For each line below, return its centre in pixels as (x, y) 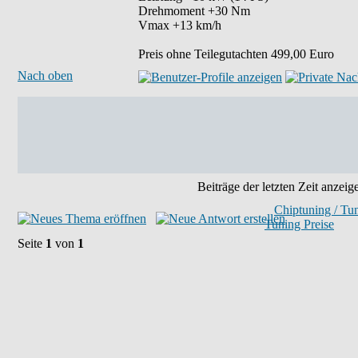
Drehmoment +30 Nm (194, 11)
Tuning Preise (299, 224)
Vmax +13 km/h (180, 25)
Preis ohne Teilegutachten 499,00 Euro (236, 54)
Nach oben (45, 76)
